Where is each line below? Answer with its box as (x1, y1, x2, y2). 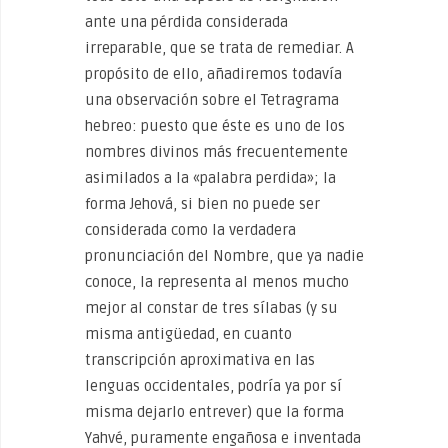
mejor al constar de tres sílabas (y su (85, 299, 338, 317)
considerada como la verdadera (85, 221, 296, 239)
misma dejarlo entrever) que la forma (85, 403, 344, 421)
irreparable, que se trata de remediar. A (85, 39, 354, 57)
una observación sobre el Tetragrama (85, 91, 339, 109)
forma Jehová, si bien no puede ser (85, 195, 320, 213)
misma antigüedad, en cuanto (85, 325, 292, 343)
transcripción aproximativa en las (85, 351, 315, 369)
